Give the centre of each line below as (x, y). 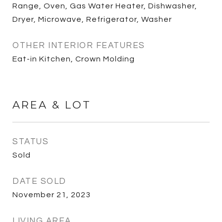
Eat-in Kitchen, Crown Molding (74, 59)
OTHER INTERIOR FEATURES (79, 46)
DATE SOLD (39, 181)
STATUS (30, 142)
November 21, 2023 (52, 195)
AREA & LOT (52, 105)
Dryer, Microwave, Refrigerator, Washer (92, 19)
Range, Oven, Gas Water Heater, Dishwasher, (105, 6)
